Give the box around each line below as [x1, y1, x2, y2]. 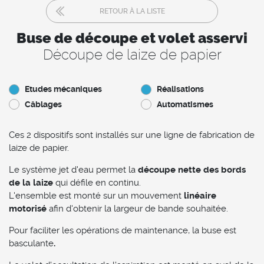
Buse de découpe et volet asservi [16, 29, 247, 47]
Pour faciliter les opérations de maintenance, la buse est [9, 225, 236, 236]
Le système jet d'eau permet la [9, 164, 138, 175]
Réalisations [157, 84, 204, 94]
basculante [9, 237, 54, 249]
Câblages [25, 99, 62, 109]
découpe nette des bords [138, 164, 246, 175]
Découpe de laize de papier [42, 45, 222, 63]
